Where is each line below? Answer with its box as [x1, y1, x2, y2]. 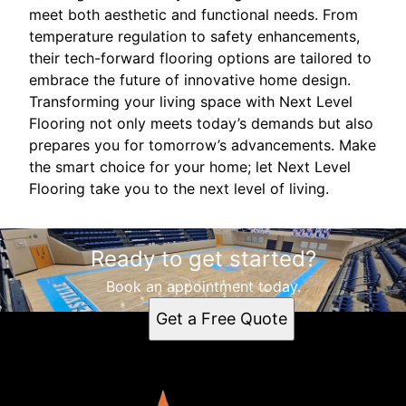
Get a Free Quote [155, 308, 287, 328]
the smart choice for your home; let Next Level [29, 157, 351, 176]
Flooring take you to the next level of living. [29, 179, 329, 198]
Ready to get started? [90, 245, 316, 272]
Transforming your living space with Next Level [29, 92, 353, 111]
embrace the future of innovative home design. [29, 70, 351, 89]
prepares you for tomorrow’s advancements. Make [29, 135, 376, 154]
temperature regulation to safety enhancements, [29, 26, 360, 45]
